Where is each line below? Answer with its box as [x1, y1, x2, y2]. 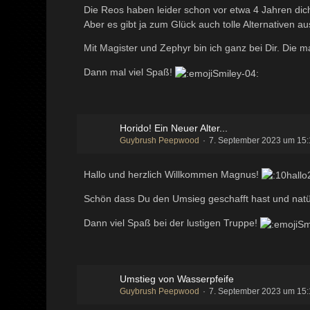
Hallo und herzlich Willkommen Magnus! [84, 168, 262, 180]
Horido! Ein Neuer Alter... [120, 122, 228, 134]
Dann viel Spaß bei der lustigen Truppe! [84, 217, 261, 229]
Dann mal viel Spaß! [84, 66, 176, 78]
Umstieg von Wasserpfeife [120, 273, 235, 284]
